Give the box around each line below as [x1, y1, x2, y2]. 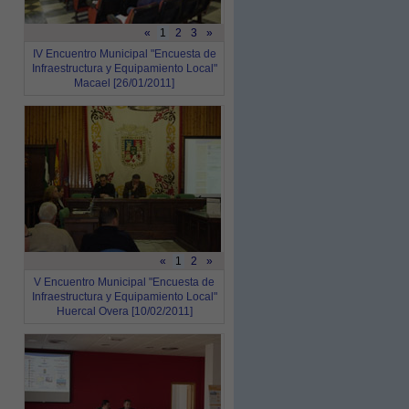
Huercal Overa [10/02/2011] [56, 305, 193, 318]
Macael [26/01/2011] [74, 77, 174, 89]
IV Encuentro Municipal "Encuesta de [32, 47, 216, 60]
